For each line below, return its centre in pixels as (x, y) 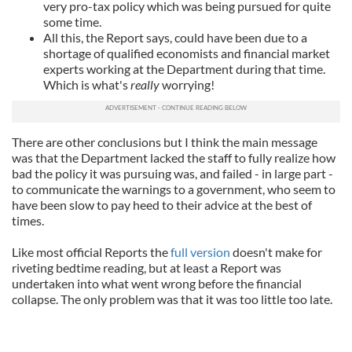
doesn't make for (276, 252)
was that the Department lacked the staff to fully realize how (174, 158)
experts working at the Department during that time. (184, 69)
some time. (72, 22)
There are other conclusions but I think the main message (165, 142)
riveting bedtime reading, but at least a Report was (147, 268)
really (146, 84)
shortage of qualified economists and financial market (187, 53)
